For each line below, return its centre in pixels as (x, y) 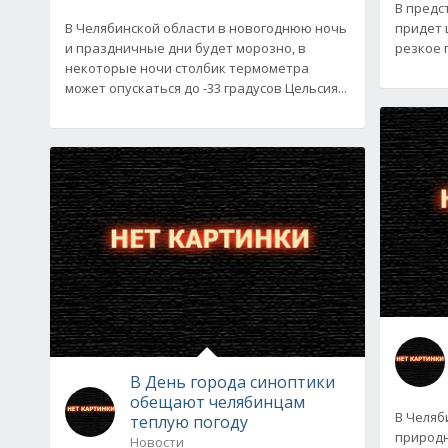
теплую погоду (189, 421)
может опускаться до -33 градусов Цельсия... (206, 87)
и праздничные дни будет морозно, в (185, 47)
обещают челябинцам (217, 401)
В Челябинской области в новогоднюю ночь (206, 27)
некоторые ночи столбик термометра (187, 67)
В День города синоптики (232, 381)
